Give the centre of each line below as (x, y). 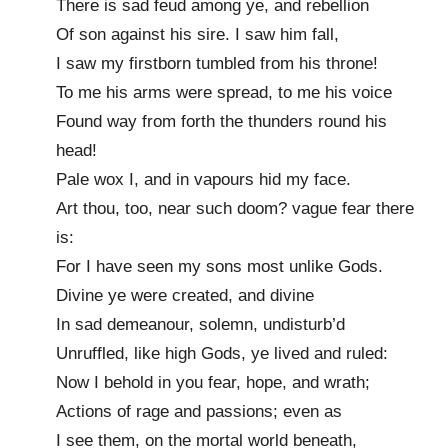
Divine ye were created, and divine (185, 295)
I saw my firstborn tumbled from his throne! (217, 63)
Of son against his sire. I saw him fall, (197, 34)
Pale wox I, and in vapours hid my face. (203, 179)
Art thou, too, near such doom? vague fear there (235, 208)
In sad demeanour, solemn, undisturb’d (200, 324)
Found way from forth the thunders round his (221, 121)
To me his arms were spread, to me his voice (224, 92)
